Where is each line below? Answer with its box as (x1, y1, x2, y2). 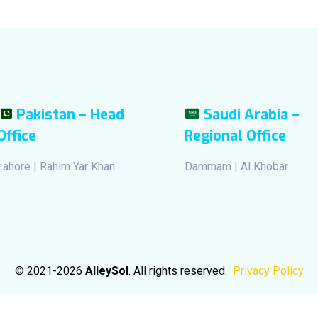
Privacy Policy (232, 263, 304, 278)
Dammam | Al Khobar (184, 159, 288, 173)
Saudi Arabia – (204, 104, 300, 124)
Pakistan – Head (16, 104, 125, 124)
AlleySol (84, 263, 128, 278)
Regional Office (184, 126, 286, 146)
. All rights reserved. (128, 263, 233, 278)
